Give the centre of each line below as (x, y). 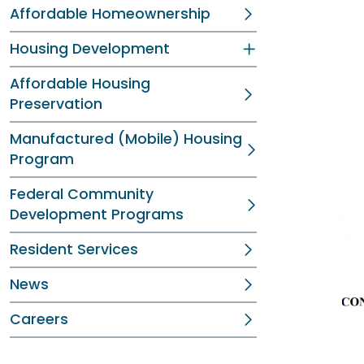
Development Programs (97, 214)
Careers (39, 319)
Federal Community (82, 194)
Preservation (56, 104)
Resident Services (74, 249)
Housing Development (90, 49)
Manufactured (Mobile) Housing (126, 139)
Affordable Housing (80, 84)
